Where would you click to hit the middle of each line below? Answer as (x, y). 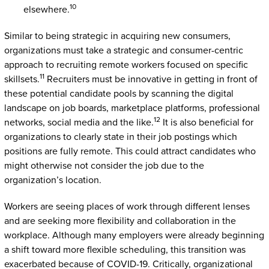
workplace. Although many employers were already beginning (134, 235)
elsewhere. (46, 9)
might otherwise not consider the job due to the (104, 165)
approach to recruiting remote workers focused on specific (126, 65)
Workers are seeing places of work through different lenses (127, 206)
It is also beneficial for (207, 122)
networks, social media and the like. (79, 122)
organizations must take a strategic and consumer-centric (123, 50)
